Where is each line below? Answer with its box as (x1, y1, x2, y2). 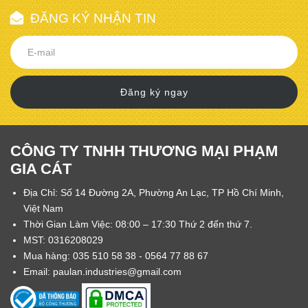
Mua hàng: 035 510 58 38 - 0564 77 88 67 (23, 250, 208, 261)
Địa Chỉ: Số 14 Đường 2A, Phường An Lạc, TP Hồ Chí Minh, (23, 186, 284, 198)
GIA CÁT (10, 159, 71, 177)
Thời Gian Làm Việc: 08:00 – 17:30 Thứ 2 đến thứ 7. (23, 218, 252, 230)
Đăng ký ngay (120, 87, 188, 98)
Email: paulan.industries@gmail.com (23, 265, 181, 277)
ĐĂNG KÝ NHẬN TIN (30, 10, 156, 26)
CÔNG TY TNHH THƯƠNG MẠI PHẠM (10, 142, 278, 159)
